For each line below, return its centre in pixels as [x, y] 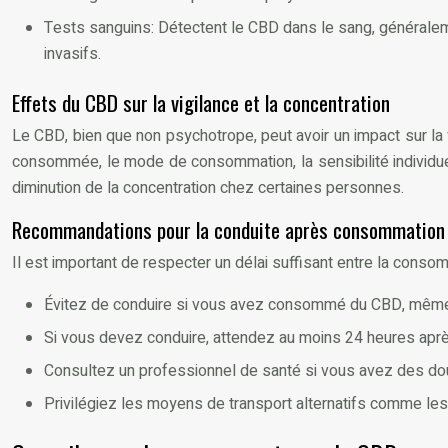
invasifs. [72, 53]
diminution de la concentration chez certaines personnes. [208, 187]
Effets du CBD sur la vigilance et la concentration [201, 102]
